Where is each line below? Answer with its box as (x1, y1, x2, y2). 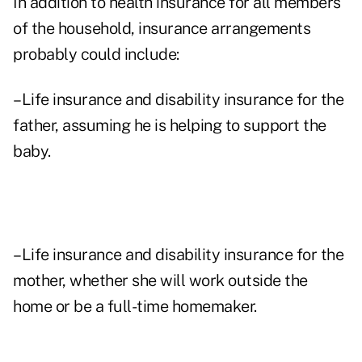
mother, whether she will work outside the (13, 271, 308, 291)
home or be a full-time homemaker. (13, 297, 257, 317)
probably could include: (13, 44, 179, 65)
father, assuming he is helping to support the (13, 116, 326, 136)
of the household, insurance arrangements (13, 19, 310, 39)
